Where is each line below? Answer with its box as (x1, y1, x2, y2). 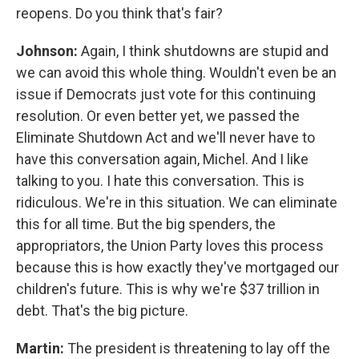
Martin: (16, 340, 67, 357)
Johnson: (16, 42, 81, 59)
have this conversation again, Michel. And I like (16, 151, 309, 167)
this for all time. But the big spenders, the (16, 216, 276, 232)
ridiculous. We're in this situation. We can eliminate (16, 194, 337, 211)
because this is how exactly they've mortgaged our (16, 259, 339, 276)
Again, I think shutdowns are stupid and (81, 42, 329, 59)
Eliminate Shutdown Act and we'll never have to (16, 129, 315, 146)
